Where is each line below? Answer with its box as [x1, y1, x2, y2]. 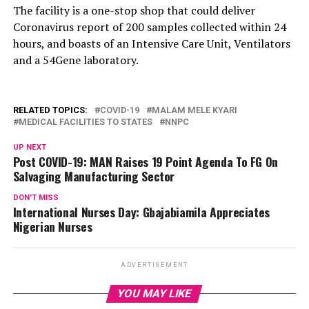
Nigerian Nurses [12, 217, 92, 236]
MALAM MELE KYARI [151, 105, 237, 116]
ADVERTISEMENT [120, 261, 189, 269]
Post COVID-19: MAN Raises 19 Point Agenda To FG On [12, 152, 279, 171]
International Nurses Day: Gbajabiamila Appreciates [12, 203, 270, 221]
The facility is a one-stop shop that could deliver [12, 3, 255, 19]
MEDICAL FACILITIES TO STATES [18, 117, 152, 128]
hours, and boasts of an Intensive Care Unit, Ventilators [12, 36, 290, 52]
